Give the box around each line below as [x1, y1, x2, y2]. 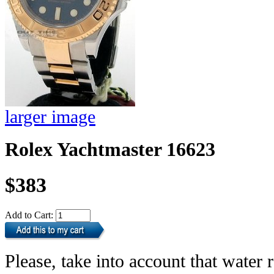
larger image [5, 106, 95, 127]
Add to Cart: [5, 210, 56, 221]
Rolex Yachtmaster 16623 [5, 139, 215, 161]
